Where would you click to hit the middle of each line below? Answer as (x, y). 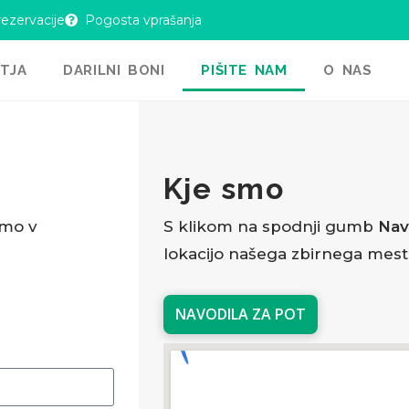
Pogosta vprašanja (144, 20)
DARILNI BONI (114, 70)
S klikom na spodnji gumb (270, 227)
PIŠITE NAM (244, 70)
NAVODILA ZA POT (240, 315)
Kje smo (224, 189)
